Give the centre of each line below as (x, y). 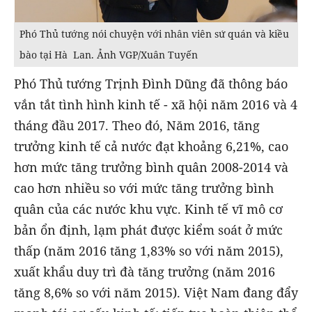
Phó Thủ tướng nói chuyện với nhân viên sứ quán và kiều (154, 34)
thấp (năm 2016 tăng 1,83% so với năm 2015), (149, 251)
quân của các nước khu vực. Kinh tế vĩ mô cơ (148, 209)
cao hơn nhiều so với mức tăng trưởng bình (144, 188)
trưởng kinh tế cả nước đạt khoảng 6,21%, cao (151, 147)
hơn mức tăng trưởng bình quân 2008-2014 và (151, 167)
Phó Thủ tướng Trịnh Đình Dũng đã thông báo (151, 84)
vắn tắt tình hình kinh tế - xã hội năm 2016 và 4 (156, 105)
